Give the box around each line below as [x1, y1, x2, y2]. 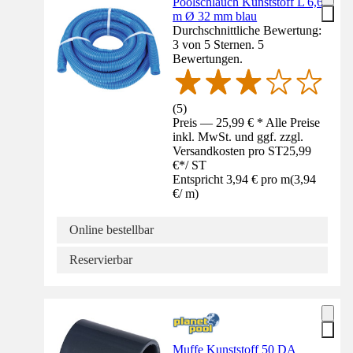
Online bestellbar [69, 222, 154, 236]
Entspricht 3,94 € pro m [173, 172, 291, 186]
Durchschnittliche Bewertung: [173, 24, 322, 38]
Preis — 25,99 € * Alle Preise [173, 115, 321, 129]
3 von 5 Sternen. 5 [173, 38, 265, 52]
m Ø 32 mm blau [173, 9, 258, 24]
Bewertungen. [173, 52, 243, 66]
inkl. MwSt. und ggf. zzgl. [173, 129, 304, 143]
